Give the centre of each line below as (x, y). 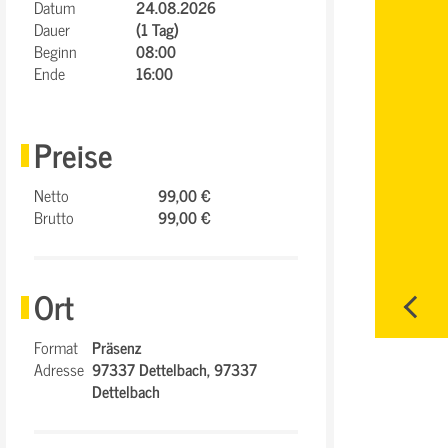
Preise (73, 154)
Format (56, 347)
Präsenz (116, 347)
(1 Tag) (157, 29)
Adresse (59, 369)
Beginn (55, 51)
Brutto (54, 217)
